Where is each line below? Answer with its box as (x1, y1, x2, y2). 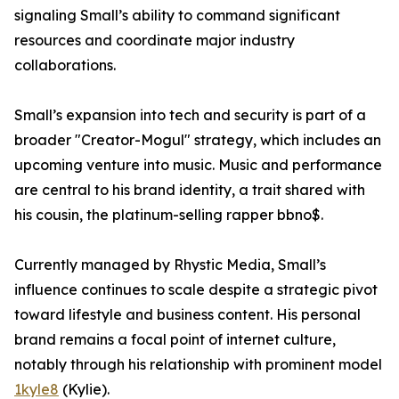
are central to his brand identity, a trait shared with (14, 181, 365, 199)
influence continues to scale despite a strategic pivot (14, 281, 378, 299)
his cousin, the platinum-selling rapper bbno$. (14, 206, 323, 224)
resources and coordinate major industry (14, 31, 295, 50)
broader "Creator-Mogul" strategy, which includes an (14, 131, 381, 150)
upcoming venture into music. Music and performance (14, 156, 382, 175)
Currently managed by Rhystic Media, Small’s (14, 256, 326, 274)
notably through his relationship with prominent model (14, 355, 382, 374)
